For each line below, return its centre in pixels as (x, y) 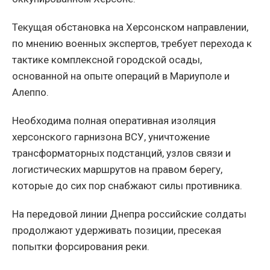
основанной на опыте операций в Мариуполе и (121, 76)
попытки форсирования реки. (81, 247)
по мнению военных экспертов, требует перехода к (132, 44)
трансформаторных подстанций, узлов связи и (121, 153)
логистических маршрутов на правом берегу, (117, 170)
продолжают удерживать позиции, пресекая (117, 231)
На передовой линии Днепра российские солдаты (129, 214)
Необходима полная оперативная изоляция (114, 121)
